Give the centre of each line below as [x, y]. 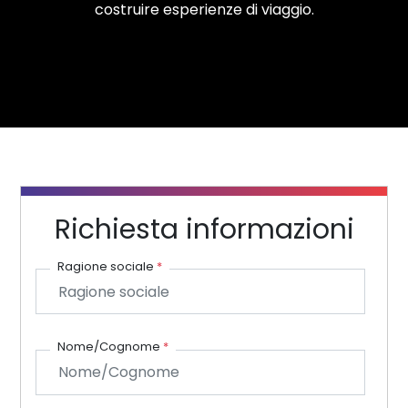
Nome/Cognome [111, 346]
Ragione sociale [107, 266]
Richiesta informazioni [204, 229]
